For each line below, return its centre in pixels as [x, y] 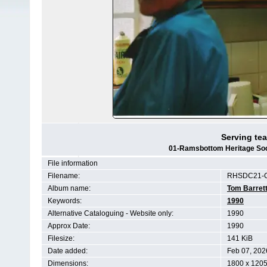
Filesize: [61, 238]
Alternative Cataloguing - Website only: [111, 213]
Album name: [69, 188]
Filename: [64, 176]
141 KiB [240, 238]
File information [73, 163]
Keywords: [65, 201]
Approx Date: [69, 226]
